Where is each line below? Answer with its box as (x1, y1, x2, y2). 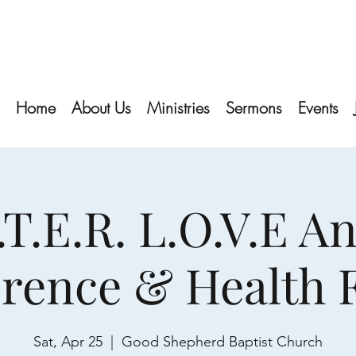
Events (298, 97, 339, 118)
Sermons (226, 97, 282, 118)
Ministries (147, 97, 210, 118)
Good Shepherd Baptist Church (122, 333, 323, 350)
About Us (72, 97, 131, 118)
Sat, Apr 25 (33, 333, 103, 350)
